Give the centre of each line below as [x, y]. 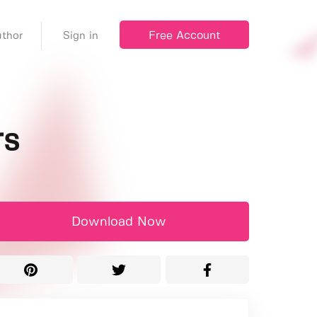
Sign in [80, 36]
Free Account [184, 35]
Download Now [119, 223]
